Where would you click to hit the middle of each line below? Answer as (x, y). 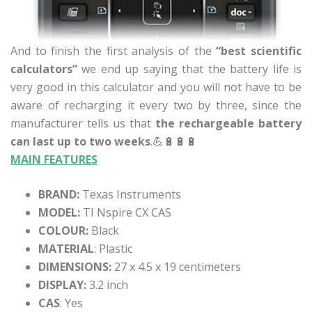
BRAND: (59, 194)
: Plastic (113, 248)
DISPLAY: (62, 284)
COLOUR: (63, 230)
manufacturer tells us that (83, 123)
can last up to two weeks (80, 141)
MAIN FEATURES (54, 159)
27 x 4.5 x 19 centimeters (178, 266)
